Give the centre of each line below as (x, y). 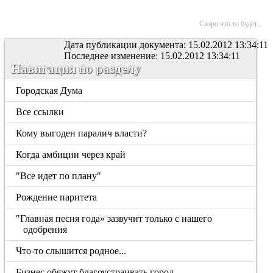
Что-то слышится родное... (71, 251)
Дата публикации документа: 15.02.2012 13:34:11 (166, 45)
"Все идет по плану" (59, 176)
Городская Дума (49, 90)
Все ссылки (40, 112)
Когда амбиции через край (71, 154)
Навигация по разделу (76, 69)
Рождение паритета (57, 197)
